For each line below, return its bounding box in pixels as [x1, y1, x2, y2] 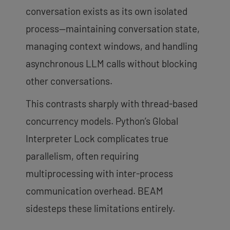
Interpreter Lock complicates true [26, 132, 168, 144]
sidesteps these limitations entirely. [26, 202, 175, 214]
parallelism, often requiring [26, 149, 139, 162]
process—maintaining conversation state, [26, 22, 200, 34]
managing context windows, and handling [26, 40, 198, 52]
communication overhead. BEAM [26, 184, 163, 197]
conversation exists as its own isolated [26, 5, 187, 17]
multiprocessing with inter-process [26, 167, 173, 179]
